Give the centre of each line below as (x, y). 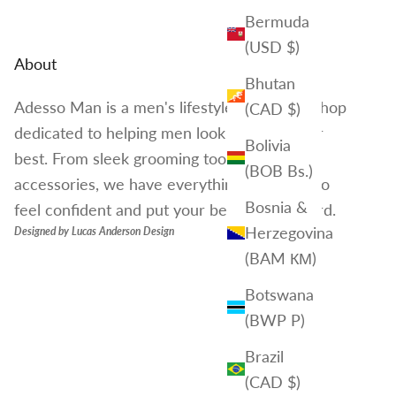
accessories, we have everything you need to (172, 184)
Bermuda (277, 21)
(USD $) (272, 46)
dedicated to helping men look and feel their (169, 133)
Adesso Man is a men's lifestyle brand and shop (180, 107)
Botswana (279, 294)
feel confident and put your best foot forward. (175, 210)
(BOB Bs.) (279, 170)
